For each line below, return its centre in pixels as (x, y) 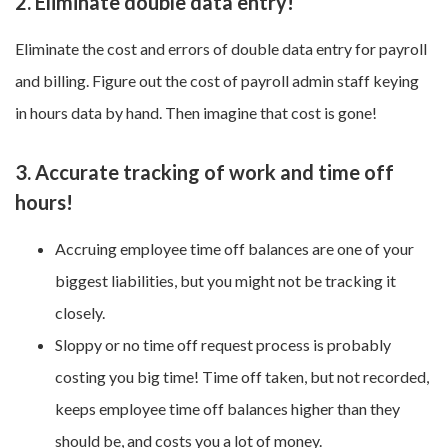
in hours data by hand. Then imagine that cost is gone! (196, 113)
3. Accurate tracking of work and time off (204, 172)
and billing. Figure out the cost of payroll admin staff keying (217, 81)
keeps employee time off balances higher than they (227, 409)
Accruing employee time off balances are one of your (234, 249)
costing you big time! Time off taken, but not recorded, (242, 377)
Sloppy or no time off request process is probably (223, 345)
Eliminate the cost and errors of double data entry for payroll (221, 49)
